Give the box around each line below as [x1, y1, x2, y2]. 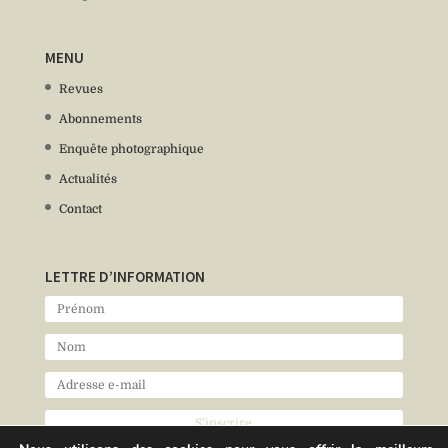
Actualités [58, 171, 117, 186]
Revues [58, 81, 103, 96]
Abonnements [58, 111, 142, 126]
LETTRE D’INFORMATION [44, 266, 205, 286]
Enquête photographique [58, 141, 204, 156]
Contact [58, 201, 102, 216]
